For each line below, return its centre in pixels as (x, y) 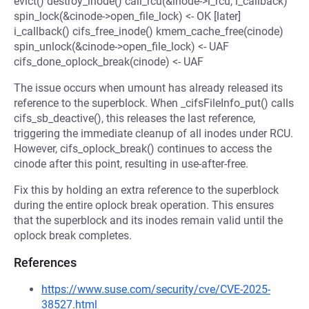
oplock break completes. (73, 236)
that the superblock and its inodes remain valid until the (148, 220)
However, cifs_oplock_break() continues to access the (143, 149)
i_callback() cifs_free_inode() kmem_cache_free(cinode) (149, 31)
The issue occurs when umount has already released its (148, 88)
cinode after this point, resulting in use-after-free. (131, 164)
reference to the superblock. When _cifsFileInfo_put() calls (154, 103)
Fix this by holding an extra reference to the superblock (146, 190)
